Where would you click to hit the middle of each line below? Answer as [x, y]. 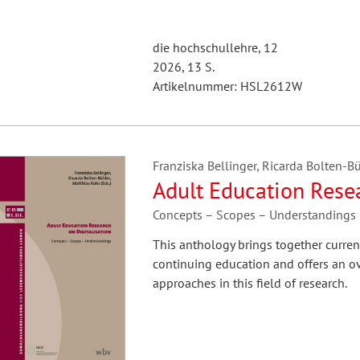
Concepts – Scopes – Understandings [255, 215]
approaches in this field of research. [250, 283]
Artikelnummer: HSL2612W [227, 86]
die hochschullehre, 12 [215, 47]
